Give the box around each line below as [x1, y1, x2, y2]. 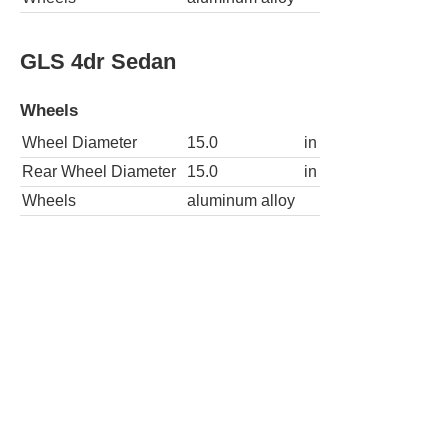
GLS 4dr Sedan [20, 48, 176, 74]
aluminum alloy [187, 192, 295, 210]
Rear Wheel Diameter [22, 163, 176, 181]
